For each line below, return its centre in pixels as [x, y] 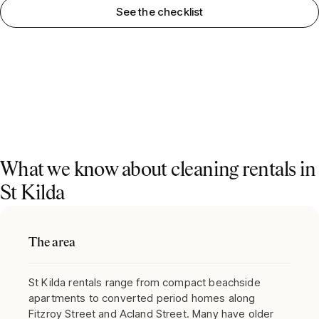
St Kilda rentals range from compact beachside [145, 282]
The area [52, 243]
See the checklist [159, 12]
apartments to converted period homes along [142, 298]
